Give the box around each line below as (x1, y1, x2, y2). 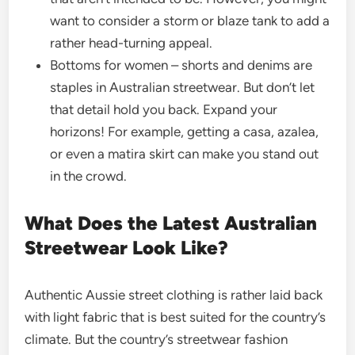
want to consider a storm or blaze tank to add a (50, 13, 330, 29)
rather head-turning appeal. (50, 35, 213, 51)
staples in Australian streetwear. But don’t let (50, 79, 315, 95)
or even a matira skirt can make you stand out (50, 146, 319, 162)
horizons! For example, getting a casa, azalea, (50, 124, 319, 139)
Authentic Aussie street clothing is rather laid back (25, 287, 323, 303)
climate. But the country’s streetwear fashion (25, 331, 288, 347)
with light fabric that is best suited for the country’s (25, 309, 326, 325)
